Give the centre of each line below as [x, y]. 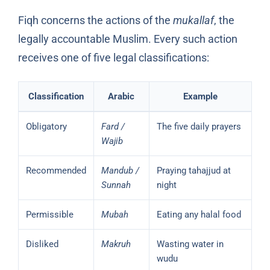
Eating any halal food [199, 214]
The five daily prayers [199, 126]
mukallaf [193, 20]
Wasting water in [190, 244]
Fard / [113, 126]
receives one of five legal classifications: [113, 57]
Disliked [42, 244]
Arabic [121, 96]
